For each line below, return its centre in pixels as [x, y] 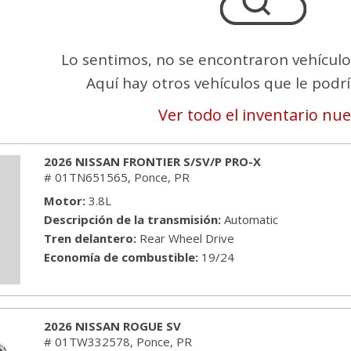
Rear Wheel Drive [187, 238]
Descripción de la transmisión [131, 219]
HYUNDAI [49, 153]
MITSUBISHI [58, 329]
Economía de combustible [119, 257]
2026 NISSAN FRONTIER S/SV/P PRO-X [152, 161]
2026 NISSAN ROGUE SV [112, 326]
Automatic [251, 219]
